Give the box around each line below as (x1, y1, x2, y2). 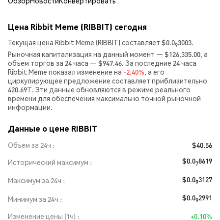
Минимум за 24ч (8, 194, 58, 204)
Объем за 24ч (8, 140, 51, 149)
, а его (144, 67, 165, 76)
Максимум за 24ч (8, 176, 61, 185)
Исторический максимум (8, 157, 88, 166)
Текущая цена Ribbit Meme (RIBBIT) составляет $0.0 (8, 38, 175, 47)
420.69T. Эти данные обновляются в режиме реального (8, 84, 191, 94)
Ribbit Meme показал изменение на (8, 67, 123, 76)
